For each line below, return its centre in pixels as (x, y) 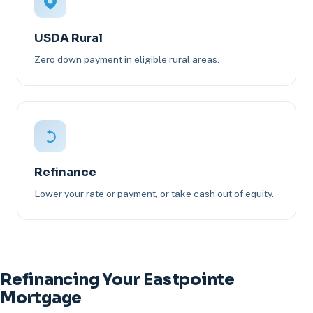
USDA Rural (68, 38)
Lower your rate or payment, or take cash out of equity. (154, 194)
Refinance (65, 173)
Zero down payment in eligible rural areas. (127, 60)
